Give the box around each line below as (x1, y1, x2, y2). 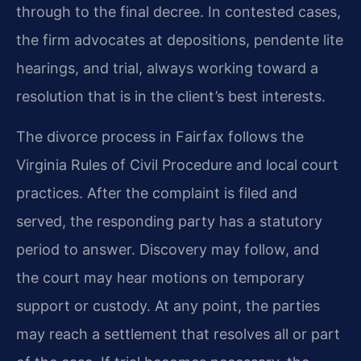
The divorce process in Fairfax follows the (16, 127, 304, 145)
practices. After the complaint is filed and (16, 184, 297, 201)
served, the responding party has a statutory (16, 212, 322, 230)
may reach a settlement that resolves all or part (16, 325, 340, 342)
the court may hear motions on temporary (16, 268, 305, 286)
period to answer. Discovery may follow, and (16, 240, 319, 258)
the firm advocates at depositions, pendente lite (16, 31, 343, 49)
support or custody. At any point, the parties (16, 297, 320, 314)
